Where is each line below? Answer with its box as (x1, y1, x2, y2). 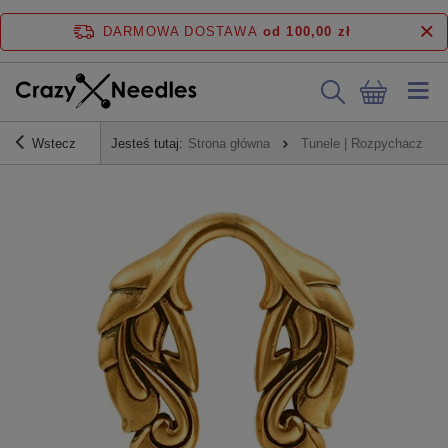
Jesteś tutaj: (111, 136, 183, 152)
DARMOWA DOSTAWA (102, 24, 258, 39)
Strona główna (188, 136, 270, 152)
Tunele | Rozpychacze (301, 136, 430, 152)
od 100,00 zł (262, 24, 352, 39)
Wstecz (32, 136, 76, 152)
